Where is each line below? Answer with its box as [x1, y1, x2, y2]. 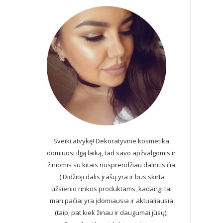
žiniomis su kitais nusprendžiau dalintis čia [47, 160, 176, 169]
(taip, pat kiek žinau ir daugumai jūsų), [55, 208, 168, 217]
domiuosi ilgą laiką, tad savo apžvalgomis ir [47, 148, 176, 157]
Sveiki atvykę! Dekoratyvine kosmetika [53, 136, 170, 145]
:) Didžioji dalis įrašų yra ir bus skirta [58, 172, 165, 181]
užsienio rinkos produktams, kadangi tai [51, 184, 172, 193]
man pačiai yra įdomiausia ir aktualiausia [49, 196, 173, 205]
